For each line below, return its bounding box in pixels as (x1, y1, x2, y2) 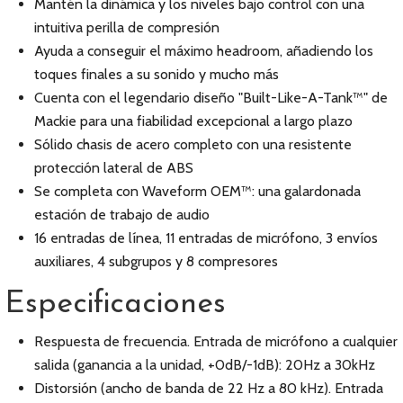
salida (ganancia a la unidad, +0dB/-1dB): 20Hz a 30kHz (34, 356, 375, 373)
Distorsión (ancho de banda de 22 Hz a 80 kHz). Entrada (34, 380, 383, 397)
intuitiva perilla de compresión (34, 19, 219, 36)
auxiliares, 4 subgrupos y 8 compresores (34, 253, 278, 270)
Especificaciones (5, 290, 226, 319)
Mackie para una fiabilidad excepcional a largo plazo (34, 112, 353, 130)
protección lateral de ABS (34, 159, 193, 176)
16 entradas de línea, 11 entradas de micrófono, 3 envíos (34, 229, 378, 246)
